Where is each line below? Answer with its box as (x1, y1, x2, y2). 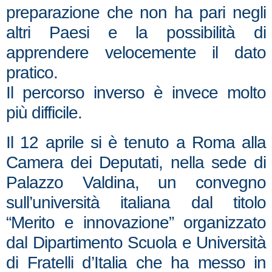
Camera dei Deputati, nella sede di (6, 153, 266, 172)
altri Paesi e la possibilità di (6, 23, 266, 42)
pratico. (6, 63, 58, 82)
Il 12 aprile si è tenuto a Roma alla (6, 133, 266, 152)
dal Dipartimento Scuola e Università (6, 233, 266, 252)
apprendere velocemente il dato (6, 43, 266, 62)
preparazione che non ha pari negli (6, 3, 266, 22)
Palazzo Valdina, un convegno (6, 173, 266, 192)
